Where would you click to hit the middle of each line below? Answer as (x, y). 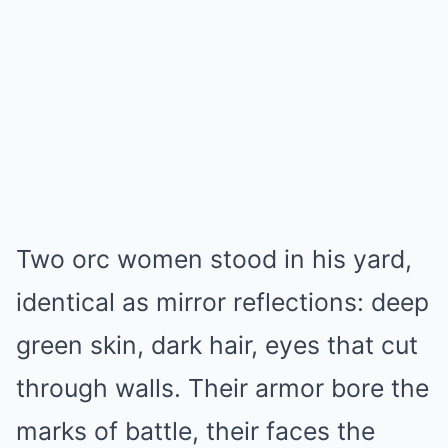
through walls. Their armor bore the (222, 387)
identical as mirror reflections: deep (222, 301)
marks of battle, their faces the (195, 430)
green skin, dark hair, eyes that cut (217, 344)
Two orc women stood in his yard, (214, 258)
